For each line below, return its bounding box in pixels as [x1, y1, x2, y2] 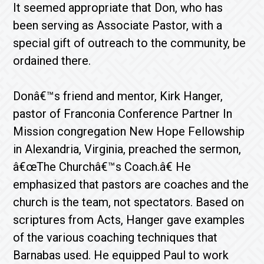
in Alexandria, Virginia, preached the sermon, [13, 142, 242, 156]
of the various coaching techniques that [13, 230, 218, 245]
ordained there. [13, 54, 91, 68]
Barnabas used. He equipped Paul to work [13, 248, 229, 262]
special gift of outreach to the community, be [13, 36, 246, 50]
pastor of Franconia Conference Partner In [13, 107, 233, 121]
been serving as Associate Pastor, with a [13, 18, 223, 32]
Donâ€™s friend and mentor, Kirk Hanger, [13, 89, 223, 103]
